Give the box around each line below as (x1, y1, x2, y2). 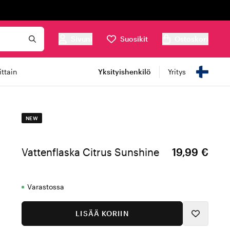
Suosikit (120, 34, 148, 43)
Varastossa (27, 182, 64, 191)
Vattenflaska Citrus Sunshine (22, 146, 159, 158)
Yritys (168, 67, 186, 76)
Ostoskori (175, 34, 208, 43)
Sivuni (71, 34, 92, 43)
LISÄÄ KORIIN (75, 209, 129, 218)
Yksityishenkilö (98, 67, 151, 76)
